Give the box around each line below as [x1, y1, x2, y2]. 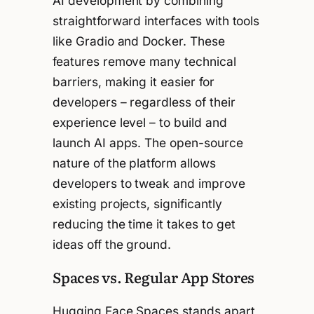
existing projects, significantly [53, 196, 222, 211]
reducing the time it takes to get [53, 216, 235, 231]
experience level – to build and [53, 114, 227, 130]
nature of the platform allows [53, 155, 216, 170]
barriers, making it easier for [53, 74, 214, 89]
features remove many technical [53, 53, 236, 69]
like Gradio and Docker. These [53, 33, 225, 48]
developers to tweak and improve [53, 175, 245, 191]
